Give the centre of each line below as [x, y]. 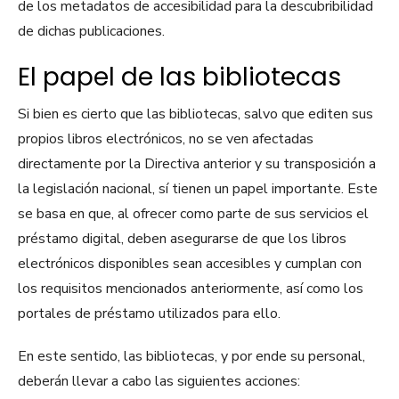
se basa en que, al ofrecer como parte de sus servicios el [193, 214]
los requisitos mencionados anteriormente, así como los [191, 289]
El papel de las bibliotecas [179, 77]
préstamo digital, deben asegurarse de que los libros [182, 239]
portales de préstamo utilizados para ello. [149, 314]
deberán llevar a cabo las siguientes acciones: [159, 382]
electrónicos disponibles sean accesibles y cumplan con [190, 264]
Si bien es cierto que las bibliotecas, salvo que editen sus [195, 114]
